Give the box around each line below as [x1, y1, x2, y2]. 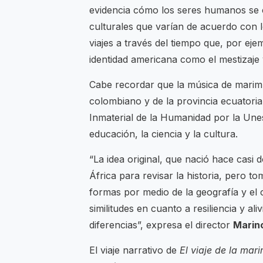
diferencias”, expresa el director [89, 219, 233, 231]
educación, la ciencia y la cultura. [89, 128, 241, 140]
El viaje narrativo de [89, 244, 180, 257]
